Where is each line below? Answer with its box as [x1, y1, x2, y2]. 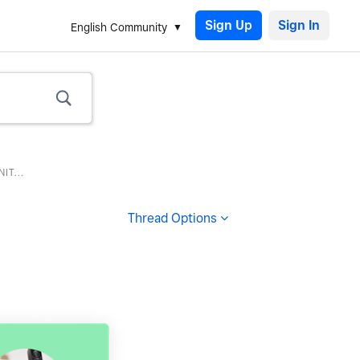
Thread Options [128, 211, 217, 226]
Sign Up [205, 18, 252, 33]
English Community [71, 21, 167, 34]
